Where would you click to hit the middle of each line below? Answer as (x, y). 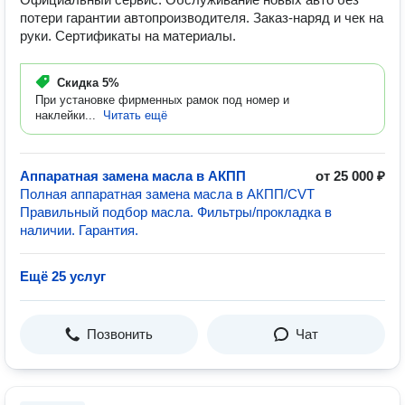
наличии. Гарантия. (79, 230)
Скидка (80, 83)
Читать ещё (135, 115)
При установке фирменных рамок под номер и (162, 100)
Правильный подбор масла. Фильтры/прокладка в (176, 212)
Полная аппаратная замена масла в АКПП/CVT (167, 194)
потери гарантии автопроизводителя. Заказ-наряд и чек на (202, 18)
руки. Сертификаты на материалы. (128, 36)
